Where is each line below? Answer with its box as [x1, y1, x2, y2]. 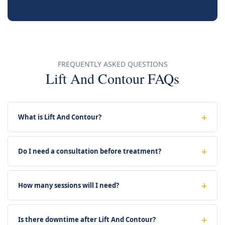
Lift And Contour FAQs [46, 68, 179, 88]
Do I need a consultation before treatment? [18, 146, 161, 156]
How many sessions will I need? [18, 180, 119, 190]
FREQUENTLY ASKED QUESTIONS [57, 59, 168, 69]
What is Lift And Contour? [18, 112, 101, 122]
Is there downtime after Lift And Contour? [18, 214, 156, 224]
